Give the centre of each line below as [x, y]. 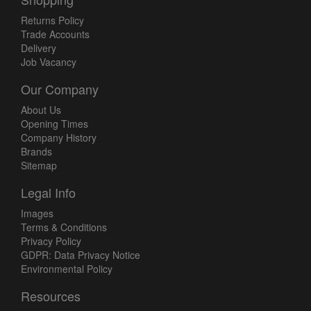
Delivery [39, 48]
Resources [51, 296]
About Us [41, 110]
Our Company [60, 89]
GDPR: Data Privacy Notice [81, 255]
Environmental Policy [67, 269]
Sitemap [39, 166]
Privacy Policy [51, 241]
